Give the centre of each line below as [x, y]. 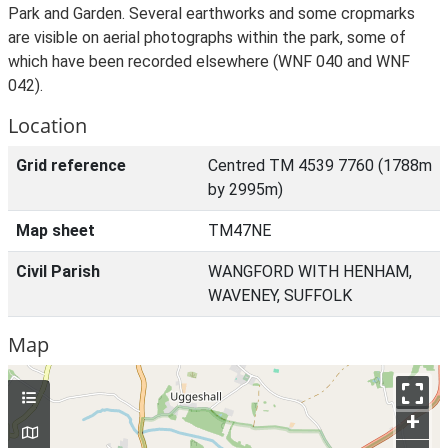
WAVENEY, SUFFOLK [280, 295]
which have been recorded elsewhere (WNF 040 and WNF [209, 61]
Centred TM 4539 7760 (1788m [320, 165]
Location [47, 125]
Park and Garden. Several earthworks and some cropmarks [211, 13]
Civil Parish [58, 271]
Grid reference [71, 165]
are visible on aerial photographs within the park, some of [207, 37]
